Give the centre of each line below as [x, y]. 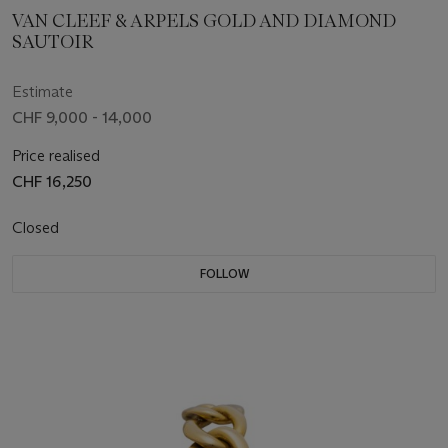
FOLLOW [224, 274]
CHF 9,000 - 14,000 [82, 118]
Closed [37, 228]
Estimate [42, 92]
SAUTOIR [52, 42]
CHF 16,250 [52, 182]
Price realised [56, 156]
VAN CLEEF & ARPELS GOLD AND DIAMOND [204, 21]
